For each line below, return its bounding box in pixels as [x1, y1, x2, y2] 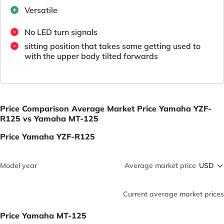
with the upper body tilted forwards [24, 51, 158, 61]
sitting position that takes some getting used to [24, 41, 200, 51]
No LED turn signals [24, 27, 97, 37]
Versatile [24, 5, 57, 15]
